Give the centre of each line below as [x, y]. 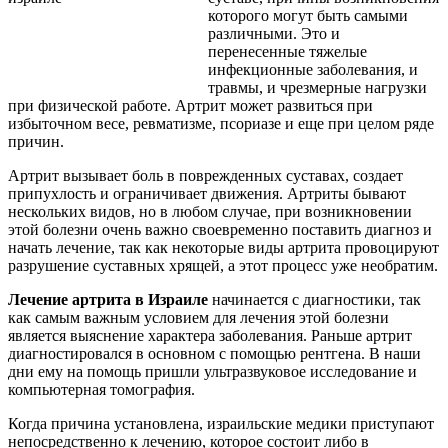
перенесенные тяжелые [287, 51]
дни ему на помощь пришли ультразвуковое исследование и [212, 371]
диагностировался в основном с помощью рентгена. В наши [214, 353]
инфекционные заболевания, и [313, 69]
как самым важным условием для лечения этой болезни [198, 317]
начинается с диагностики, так [316, 299]
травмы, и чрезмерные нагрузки [317, 87]
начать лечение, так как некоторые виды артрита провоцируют [223, 247]
